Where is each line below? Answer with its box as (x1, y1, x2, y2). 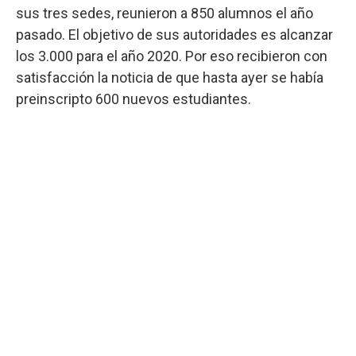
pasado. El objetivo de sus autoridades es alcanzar (16, 25, 333, 43)
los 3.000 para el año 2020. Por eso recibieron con (16, 47, 327, 64)
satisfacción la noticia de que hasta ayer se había (16, 68, 323, 86)
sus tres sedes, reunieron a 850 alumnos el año (16, 4, 313, 21)
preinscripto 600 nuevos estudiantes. (16, 90, 251, 107)
